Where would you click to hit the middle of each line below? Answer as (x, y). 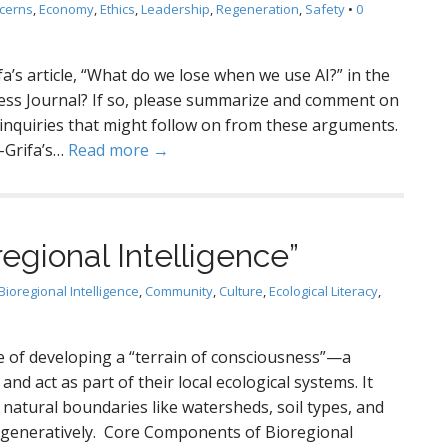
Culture (241, 291)
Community (179, 291)
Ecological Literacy (323, 291)
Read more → (118, 150)
